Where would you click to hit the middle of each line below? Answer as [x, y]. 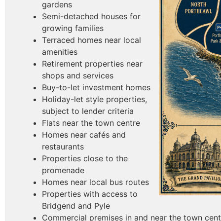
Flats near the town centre [91, 123]
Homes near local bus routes [95, 182]
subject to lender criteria [88, 111]
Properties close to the [85, 158]
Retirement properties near [92, 63]
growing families [73, 28]
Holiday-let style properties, [94, 99]
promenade [63, 170]
